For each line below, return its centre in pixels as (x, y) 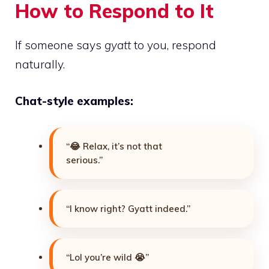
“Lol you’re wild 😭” (107, 258)
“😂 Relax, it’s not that (114, 147)
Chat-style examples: (74, 101)
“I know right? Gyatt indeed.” (128, 209)
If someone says (60, 45)
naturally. (40, 65)
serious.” (84, 160)
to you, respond (174, 45)
